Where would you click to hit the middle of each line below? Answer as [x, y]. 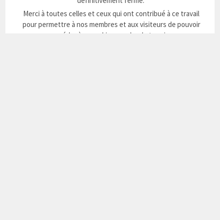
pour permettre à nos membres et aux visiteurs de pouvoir [111, 25]
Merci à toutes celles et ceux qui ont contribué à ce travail [111, 14]
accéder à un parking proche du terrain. [111, 35]
